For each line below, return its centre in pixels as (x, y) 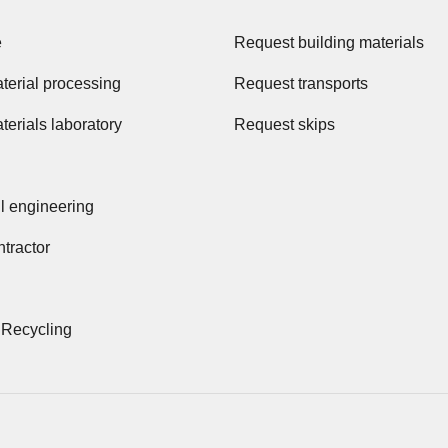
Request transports (301, 83)
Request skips (284, 124)
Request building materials (329, 42)
